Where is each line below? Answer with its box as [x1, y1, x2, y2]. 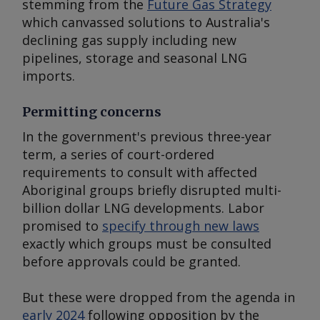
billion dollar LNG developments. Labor [22, 199, 264, 216]
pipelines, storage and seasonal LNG [22, 49, 247, 66]
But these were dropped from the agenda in [22, 289, 295, 306]
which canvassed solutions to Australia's [22, 14, 270, 31]
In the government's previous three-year [22, 128, 271, 145]
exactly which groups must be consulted [22, 235, 271, 252]
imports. [22, 67, 75, 84]
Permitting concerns [22, 104, 161, 120]
